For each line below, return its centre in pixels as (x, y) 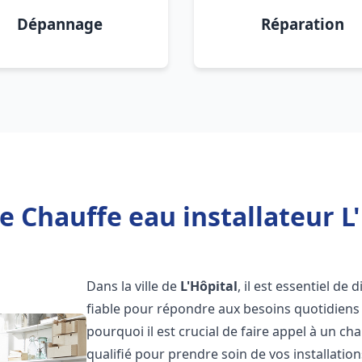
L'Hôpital (209, 286)
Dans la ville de (134, 286)
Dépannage (60, 24)
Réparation (302, 24)
